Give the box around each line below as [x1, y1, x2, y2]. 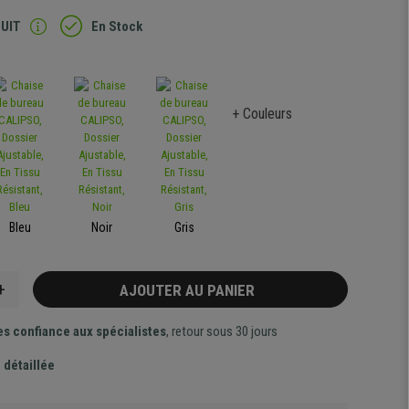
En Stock [91, 18, 143, 35]
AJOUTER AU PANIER [119, 281, 262, 299]
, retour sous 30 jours [165, 323, 278, 340]
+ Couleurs [232, 105, 293, 122]
